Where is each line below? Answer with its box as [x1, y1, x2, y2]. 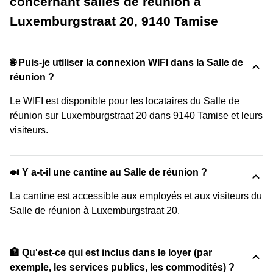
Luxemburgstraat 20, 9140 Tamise [10, 13, 218, 28]
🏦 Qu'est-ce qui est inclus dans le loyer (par [10, 247, 212, 258]
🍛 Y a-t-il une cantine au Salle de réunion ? [10, 166, 207, 177]
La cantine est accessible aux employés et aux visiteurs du [10, 190, 262, 201]
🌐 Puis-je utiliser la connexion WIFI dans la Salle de [10, 57, 243, 68]
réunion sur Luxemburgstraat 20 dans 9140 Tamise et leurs [10, 110, 263, 121]
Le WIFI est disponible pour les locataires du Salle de [10, 95, 239, 106]
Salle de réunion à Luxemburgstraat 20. [10, 205, 180, 216]
